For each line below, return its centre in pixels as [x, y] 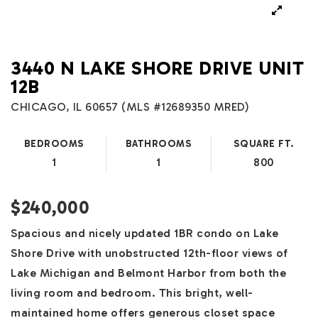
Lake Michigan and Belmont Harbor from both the [148, 273]
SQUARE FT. [263, 144]
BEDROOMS [54, 144]
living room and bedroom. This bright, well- [132, 293]
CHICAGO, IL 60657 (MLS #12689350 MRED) [130, 107]
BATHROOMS [159, 144]
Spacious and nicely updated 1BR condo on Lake [145, 233]
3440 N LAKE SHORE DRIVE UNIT [157, 68]
